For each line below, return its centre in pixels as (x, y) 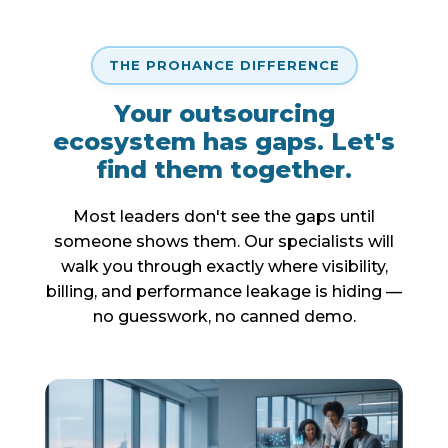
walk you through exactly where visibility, (224, 266)
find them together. (224, 169)
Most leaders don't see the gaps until (224, 216)
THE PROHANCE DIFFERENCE (224, 64)
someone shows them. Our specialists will (224, 241)
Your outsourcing (224, 113)
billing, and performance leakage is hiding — (224, 291)
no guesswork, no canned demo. (224, 316)
